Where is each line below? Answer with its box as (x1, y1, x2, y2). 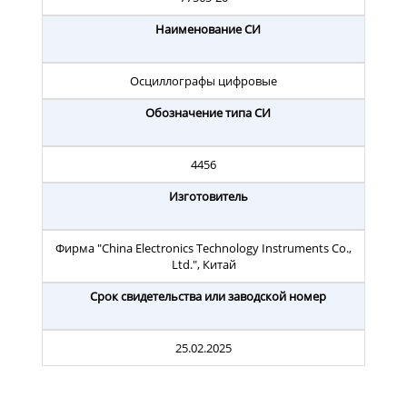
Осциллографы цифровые (130, 73, 277, 90)
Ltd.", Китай (171, 256, 236, 273)
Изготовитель (168, 188, 248, 205)
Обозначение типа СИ (145, 104, 271, 122)
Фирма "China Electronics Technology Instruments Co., (55, 240, 352, 257)
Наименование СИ (155, 21, 261, 38)
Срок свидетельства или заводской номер (90, 288, 326, 305)
